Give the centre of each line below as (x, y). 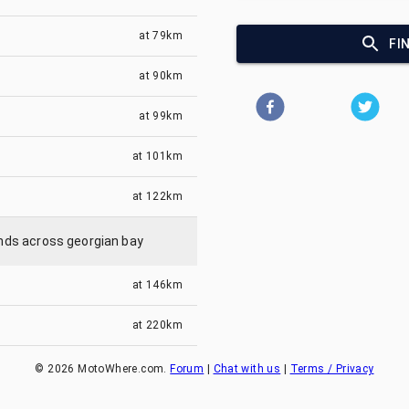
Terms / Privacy (332, 369)
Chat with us (247, 369)
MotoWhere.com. (122, 369)
